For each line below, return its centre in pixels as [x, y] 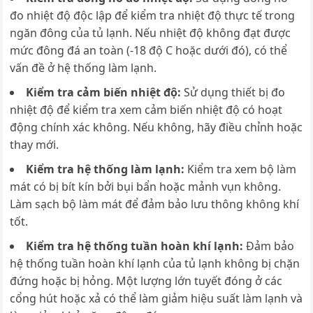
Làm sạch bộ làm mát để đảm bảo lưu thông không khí [155, 204]
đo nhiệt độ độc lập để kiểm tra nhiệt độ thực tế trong [153, 16]
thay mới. [35, 145]
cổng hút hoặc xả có [65, 299]
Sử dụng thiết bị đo [235, 93]
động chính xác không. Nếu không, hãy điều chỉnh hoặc [156, 128]
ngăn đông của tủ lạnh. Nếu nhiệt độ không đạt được [151, 33]
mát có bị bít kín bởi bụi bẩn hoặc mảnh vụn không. [146, 187]
